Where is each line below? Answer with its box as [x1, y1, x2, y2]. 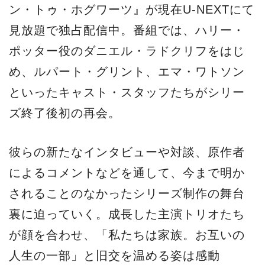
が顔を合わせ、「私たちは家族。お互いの [9, 228, 245, 242]
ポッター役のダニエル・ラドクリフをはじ [9, 44, 245, 57]
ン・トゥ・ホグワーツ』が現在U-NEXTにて [9, 2, 254, 16]
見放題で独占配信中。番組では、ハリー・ [9, 23, 245, 37]
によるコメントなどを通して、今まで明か [9, 166, 245, 180]
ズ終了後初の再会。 [9, 106, 121, 119]
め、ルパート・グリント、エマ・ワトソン [9, 64, 245, 78]
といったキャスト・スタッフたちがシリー [9, 85, 245, 99]
